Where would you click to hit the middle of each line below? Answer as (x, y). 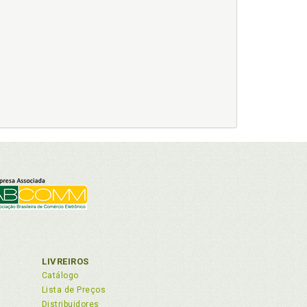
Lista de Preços (74, 290)
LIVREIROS (65, 261)
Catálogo (60, 275)
